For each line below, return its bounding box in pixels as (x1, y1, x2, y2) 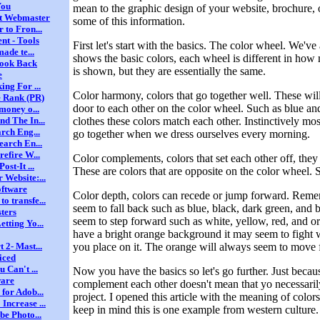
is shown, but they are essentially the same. (73, 64, 266, 77)
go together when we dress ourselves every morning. (73, 127, 310, 140)
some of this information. (73, 14, 185, 27)
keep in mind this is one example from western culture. (73, 303, 319, 316)
